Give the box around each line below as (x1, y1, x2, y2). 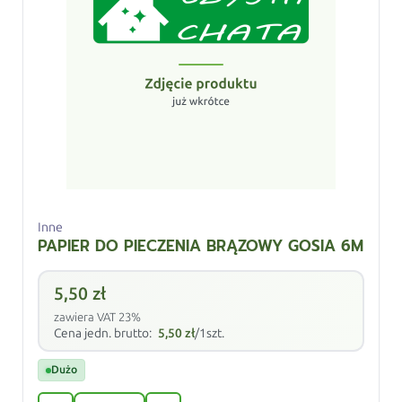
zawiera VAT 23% (54, 310, 142, 324)
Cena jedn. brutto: (54, 326, 155, 341)
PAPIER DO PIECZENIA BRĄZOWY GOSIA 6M (38, 234, 364, 258)
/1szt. (195, 326, 225, 341)
